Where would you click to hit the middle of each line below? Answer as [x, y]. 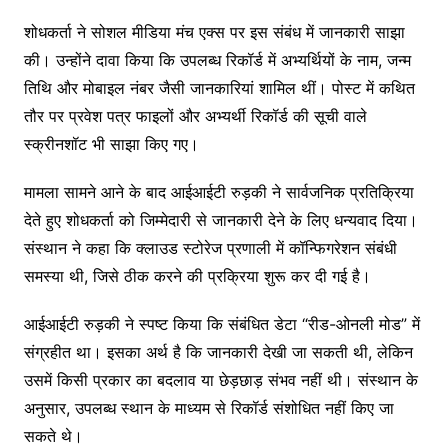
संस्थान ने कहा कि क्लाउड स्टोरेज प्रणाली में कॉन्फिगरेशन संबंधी [210, 247]
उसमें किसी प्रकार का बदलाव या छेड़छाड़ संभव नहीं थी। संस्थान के [220, 379]
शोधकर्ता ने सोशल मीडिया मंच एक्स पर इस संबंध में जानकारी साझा [214, 31]
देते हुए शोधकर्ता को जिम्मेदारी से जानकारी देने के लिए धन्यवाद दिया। [220, 219]
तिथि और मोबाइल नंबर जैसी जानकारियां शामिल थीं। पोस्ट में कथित [219, 87]
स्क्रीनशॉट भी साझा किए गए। [111, 143]
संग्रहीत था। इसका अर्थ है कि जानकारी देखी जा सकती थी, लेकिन [218, 351]
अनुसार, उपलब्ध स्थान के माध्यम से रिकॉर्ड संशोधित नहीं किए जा [208, 407]
